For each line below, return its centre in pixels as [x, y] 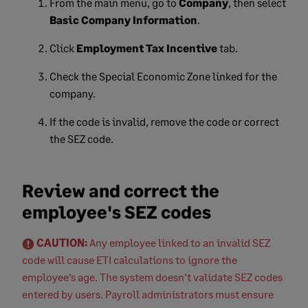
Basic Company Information [123, 19]
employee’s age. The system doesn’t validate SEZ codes [152, 276]
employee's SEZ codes [117, 211]
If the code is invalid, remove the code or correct [164, 121]
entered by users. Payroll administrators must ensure [148, 294]
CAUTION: [62, 242]
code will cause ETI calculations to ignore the [130, 259]
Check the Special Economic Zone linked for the [163, 76]
